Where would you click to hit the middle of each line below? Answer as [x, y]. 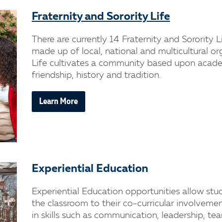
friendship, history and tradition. [96, 76]
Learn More [58, 102]
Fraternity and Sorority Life [101, 17]
